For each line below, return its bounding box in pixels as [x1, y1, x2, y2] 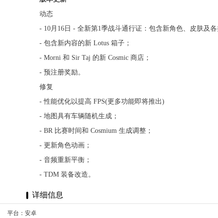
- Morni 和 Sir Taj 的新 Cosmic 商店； [39, 54, 151, 62]
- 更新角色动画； [39, 142, 91, 149]
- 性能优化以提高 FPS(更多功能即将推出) [39, 98, 164, 106]
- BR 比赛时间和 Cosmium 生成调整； [39, 127, 153, 135]
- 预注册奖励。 [39, 69, 85, 76]
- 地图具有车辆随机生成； [39, 112, 119, 120]
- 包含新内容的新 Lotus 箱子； [39, 39, 131, 47]
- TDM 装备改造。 [39, 171, 95, 179]
